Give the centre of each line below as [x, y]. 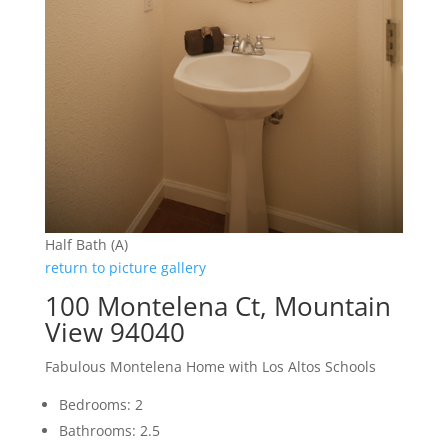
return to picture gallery [125, 267]
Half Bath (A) [86, 244]
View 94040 [114, 331]
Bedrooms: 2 [100, 404]
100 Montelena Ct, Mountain [217, 305]
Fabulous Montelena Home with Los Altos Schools [210, 366]
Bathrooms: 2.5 [109, 430]
